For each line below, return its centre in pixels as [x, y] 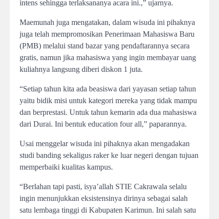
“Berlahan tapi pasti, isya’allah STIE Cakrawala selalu [103, 186]
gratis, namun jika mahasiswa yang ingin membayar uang [108, 57]
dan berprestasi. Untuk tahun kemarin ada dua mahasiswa [108, 112]
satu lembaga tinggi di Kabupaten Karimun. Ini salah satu [108, 210]
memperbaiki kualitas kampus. [66, 167]
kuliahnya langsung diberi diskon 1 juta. [81, 69]
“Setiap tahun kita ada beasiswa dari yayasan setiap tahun [108, 89]
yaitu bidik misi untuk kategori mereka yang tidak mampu [108, 100]
